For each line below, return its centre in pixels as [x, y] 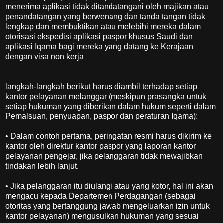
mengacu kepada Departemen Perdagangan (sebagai [101, 196]
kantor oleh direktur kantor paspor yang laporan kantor [101, 146]
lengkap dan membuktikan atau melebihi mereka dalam [103, 26]
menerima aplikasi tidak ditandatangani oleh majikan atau [107, 6]
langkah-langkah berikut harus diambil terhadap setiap [101, 86]
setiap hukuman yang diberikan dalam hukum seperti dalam [111, 106]
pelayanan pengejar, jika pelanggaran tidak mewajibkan [104, 156]
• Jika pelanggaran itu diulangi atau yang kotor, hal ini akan [109, 186]
